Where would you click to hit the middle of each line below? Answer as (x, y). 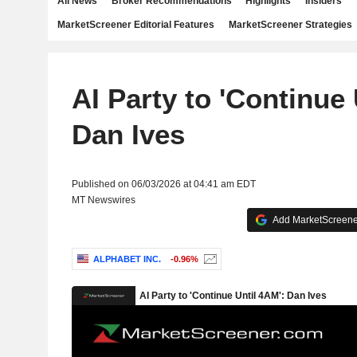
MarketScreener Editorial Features (136, 25)
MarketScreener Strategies (290, 25)
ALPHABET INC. (127, 259)
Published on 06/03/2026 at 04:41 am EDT (163, 184)
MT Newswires (103, 200)
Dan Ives (128, 134)
